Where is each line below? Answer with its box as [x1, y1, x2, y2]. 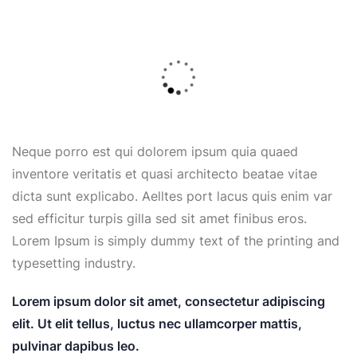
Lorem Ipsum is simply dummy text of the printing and [12, 232, 339, 249]
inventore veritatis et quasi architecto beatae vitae [12, 165, 317, 182]
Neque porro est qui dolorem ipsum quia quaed [12, 143, 298, 159]
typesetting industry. [12, 254, 135, 271]
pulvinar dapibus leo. [12, 337, 139, 354]
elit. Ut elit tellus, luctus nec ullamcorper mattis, [12, 315, 302, 331]
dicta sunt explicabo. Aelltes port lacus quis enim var [12, 187, 332, 204]
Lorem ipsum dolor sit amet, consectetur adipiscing [12, 292, 325, 309]
